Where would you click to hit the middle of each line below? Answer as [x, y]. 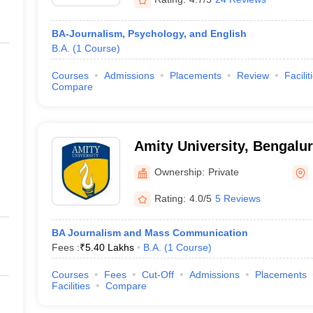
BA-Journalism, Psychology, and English [149, 34]
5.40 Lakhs [109, 247]
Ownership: [179, 172]
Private [223, 172]
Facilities [71, 286]
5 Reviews [238, 198]
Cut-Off [158, 275]
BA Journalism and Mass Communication [150, 233]
